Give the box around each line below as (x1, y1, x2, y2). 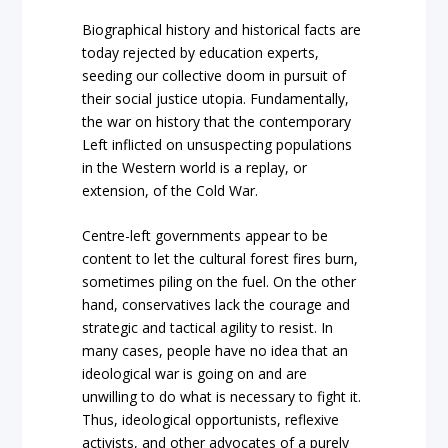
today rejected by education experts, (82, 42, 320, 62)
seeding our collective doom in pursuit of (82, 65, 347, 85)
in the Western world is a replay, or (82, 157, 308, 177)
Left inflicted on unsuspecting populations (82, 134, 353, 154)
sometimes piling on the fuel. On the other (82, 272, 357, 292)
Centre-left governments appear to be (82, 226, 329, 246)
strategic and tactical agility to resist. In (82, 318, 334, 338)
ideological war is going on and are (82, 364, 308, 384)
